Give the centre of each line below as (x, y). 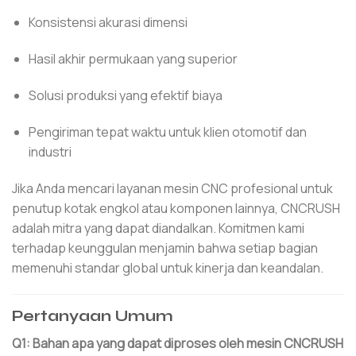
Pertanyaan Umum (93, 316)
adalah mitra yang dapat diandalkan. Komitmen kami (158, 228)
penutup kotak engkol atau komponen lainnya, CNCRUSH (176, 208)
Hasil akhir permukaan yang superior (133, 59)
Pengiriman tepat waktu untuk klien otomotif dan (167, 132)
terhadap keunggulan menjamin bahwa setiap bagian (165, 248)
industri (50, 151)
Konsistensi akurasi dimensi (108, 23)
